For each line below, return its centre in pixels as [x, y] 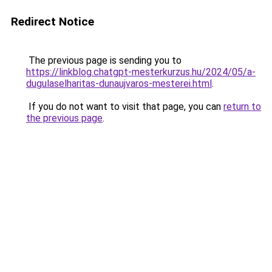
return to [242, 107]
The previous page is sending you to [104, 60]
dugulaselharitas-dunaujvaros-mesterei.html [119, 83]
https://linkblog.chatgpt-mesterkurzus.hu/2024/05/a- [141, 72]
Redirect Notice [53, 22]
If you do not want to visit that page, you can [125, 107]
